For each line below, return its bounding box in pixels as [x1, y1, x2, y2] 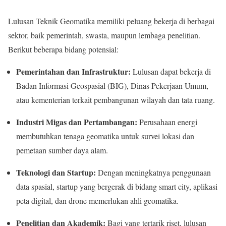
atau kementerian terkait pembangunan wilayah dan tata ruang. [16, 94, 215, 105]
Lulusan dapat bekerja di [131, 66, 211, 77]
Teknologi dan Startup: [16, 166, 96, 178]
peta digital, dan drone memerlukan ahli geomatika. [16, 195, 179, 206]
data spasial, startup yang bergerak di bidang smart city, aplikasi [16, 181, 217, 192]
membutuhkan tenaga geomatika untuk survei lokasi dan [16, 130, 194, 141]
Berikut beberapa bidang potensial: [8, 43, 119, 54]
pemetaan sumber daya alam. [16, 144, 108, 155]
